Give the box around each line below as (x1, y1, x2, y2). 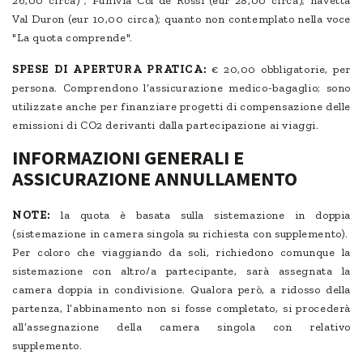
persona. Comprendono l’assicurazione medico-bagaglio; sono (12, 81, 351, 96)
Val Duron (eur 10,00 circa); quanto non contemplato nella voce (12, 12, 351, 27)
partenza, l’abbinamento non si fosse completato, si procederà (12, 301, 351, 316)
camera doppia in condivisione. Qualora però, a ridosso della (12, 283, 351, 297)
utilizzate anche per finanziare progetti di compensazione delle (12, 100, 351, 114)
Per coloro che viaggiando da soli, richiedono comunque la (12, 246, 351, 260)
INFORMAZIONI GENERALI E (12, 145, 244, 171)
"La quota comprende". (12, 31, 133, 45)
